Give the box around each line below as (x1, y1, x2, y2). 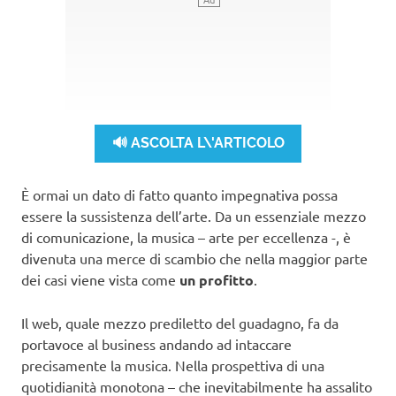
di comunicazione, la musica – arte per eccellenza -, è (21, 227, 351, 246)
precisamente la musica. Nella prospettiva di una (21, 355, 324, 374)
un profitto (179, 270, 254, 289)
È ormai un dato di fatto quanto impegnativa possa (21, 185, 338, 203)
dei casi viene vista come (21, 270, 179, 288)
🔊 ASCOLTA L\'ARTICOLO (111, 134, 285, 152)
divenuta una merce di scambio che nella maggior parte (21, 248, 368, 267)
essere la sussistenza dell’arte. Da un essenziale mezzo (21, 206, 366, 225)
